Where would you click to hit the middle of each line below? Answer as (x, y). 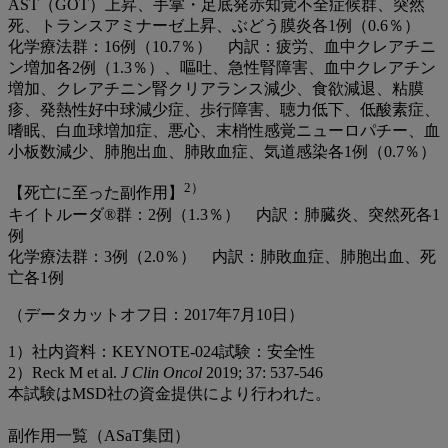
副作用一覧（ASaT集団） (99, 436)
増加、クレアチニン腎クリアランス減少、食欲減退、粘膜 (216, 89)
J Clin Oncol (163, 372)
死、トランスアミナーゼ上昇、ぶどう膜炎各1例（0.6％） (214, 26)
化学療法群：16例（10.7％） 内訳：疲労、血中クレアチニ (222, 47)
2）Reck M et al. (64, 372)
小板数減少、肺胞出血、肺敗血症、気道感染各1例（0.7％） (222, 152)
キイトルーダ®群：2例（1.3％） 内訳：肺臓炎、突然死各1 (224, 214)
